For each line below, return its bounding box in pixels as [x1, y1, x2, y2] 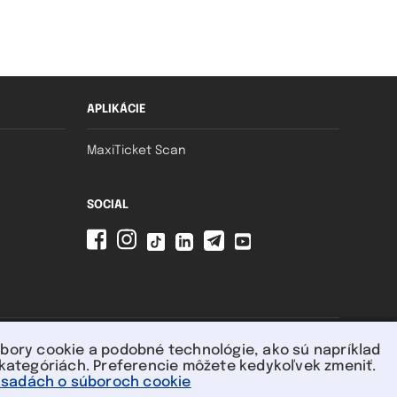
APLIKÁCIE [86, 104, 146, 116]
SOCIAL [86, 199, 128, 212]
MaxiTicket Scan [86, 144, 186, 158]
